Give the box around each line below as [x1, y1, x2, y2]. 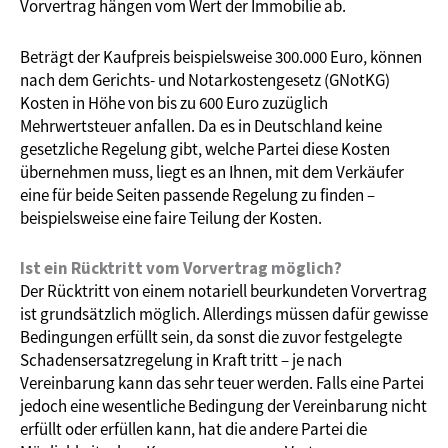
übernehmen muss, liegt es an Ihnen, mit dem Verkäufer [20, 160, 404, 183]
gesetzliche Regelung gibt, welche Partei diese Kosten [20, 137, 390, 160]
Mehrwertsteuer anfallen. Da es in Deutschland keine [20, 114, 382, 137]
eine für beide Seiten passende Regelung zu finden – [20, 183, 375, 206]
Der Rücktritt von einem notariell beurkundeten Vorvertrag [20, 279, 427, 302]
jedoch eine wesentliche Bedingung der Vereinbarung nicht [20, 394, 427, 417]
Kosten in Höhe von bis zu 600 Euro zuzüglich [20, 91, 328, 114]
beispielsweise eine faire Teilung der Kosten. [20, 206, 322, 229]
